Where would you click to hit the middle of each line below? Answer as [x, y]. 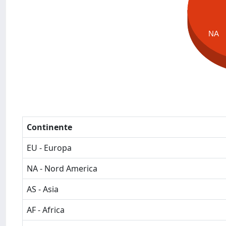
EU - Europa [49, 148]
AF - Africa [46, 210]
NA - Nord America [62, 168]
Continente [49, 127]
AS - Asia [43, 189]
